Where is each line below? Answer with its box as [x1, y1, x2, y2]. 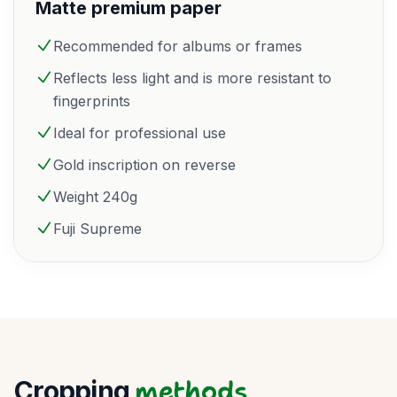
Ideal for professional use [53, 124, 226, 142]
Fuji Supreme [53, 220, 142, 237]
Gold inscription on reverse [53, 156, 236, 174]
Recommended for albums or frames [53, 37, 302, 55]
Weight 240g [53, 188, 137, 206]
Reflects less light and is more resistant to [53, 69, 331, 87]
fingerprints [53, 92, 130, 110]
